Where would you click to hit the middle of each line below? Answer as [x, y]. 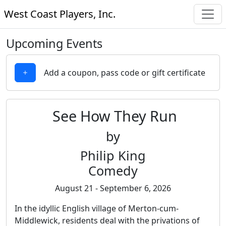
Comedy [113, 171]
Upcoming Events [54, 43]
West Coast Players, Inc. [60, 14]
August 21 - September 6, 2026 [113, 188]
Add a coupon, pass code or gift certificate [125, 73]
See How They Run [113, 116]
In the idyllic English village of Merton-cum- [97, 208]
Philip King [113, 155]
